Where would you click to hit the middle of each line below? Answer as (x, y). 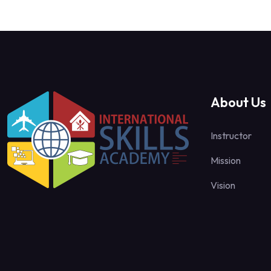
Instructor (231, 135)
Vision (223, 185)
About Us (238, 102)
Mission (226, 160)
